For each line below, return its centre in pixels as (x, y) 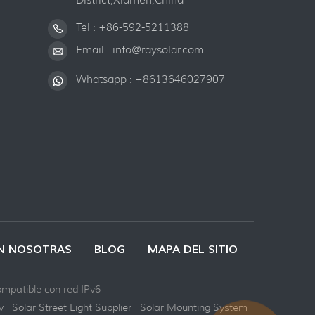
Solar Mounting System (194, 307)
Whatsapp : (106, 79)
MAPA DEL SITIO (192, 249)
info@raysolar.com (159, 50)
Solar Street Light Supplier (72, 307)
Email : (95, 50)
